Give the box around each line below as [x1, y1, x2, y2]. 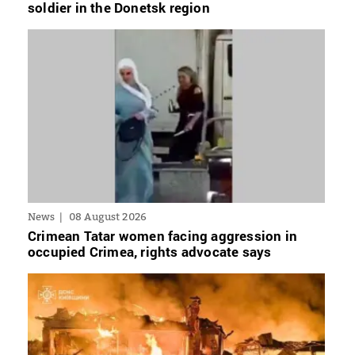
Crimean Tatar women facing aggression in [28, 226, 298, 245]
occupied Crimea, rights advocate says [28, 242, 272, 261]
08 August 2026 [68, 209, 147, 223]
